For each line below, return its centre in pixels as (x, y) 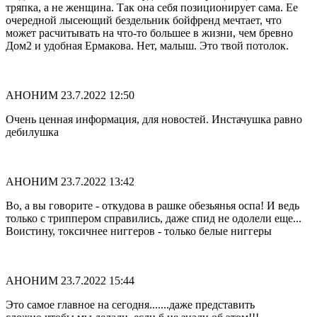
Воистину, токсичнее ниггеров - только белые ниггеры (139, 231)
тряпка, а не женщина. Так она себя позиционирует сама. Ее (152, 8)
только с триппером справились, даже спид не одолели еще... (154, 219)
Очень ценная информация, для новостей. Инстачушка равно (154, 120)
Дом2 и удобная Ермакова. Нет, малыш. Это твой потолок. (147, 46)
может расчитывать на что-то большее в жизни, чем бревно (149, 33)
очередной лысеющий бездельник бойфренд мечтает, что (144, 21)
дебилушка (32, 132)
